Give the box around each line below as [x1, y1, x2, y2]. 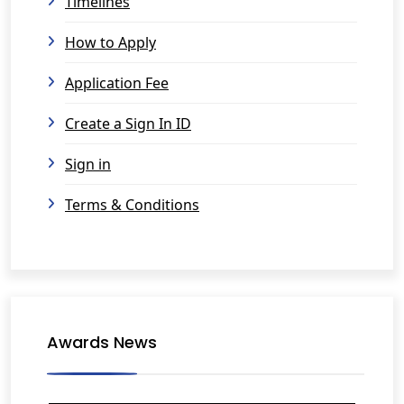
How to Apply [65, 32, 156, 52]
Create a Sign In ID [65, 114, 191, 133]
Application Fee [65, 73, 169, 93]
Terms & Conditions [65, 195, 199, 215]
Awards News [47, 331, 157, 353]
